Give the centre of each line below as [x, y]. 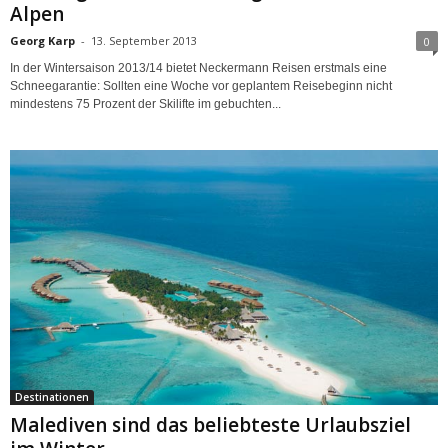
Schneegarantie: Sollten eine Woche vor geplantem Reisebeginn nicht [201, 85]
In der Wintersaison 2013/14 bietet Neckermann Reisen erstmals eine [198, 67]
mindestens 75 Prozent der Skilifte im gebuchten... [145, 103]
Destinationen [52, 397]
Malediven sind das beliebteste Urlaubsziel [210, 425]
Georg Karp [42, 40]
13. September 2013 [144, 40]
